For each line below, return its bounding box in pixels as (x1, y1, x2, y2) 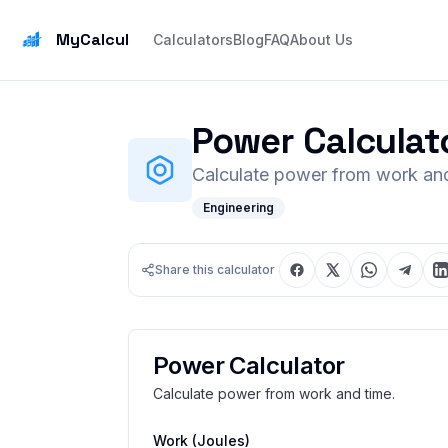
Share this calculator (155, 262, 275, 277)
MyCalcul (56, 29, 129, 50)
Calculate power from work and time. (153, 385, 395, 402)
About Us (290, 31, 353, 48)
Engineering (203, 200, 274, 215)
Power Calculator (153, 351, 345, 380)
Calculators (153, 31, 233, 48)
